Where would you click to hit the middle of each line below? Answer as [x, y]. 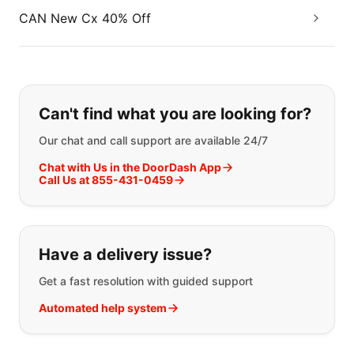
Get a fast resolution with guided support [146, 281]
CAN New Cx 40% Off [85, 18]
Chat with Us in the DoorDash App [130, 167]
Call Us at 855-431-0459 [106, 180]
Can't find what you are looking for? [175, 114]
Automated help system [103, 308]
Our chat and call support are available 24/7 [153, 140]
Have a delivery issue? [125, 254]
